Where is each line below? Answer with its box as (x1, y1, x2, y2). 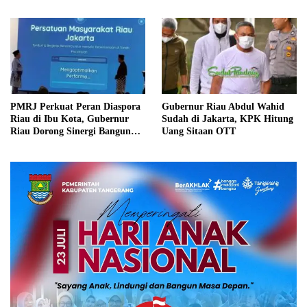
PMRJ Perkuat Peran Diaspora (10, 101, 140, 112)
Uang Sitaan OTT (162, 125, 236, 136)
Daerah (10, 138, 40, 149)
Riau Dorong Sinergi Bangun (10, 125, 131, 136)
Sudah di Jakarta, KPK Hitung (162, 113, 293, 124)
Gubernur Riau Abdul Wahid (162, 101, 284, 112)
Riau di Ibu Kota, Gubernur (10, 113, 129, 124)
